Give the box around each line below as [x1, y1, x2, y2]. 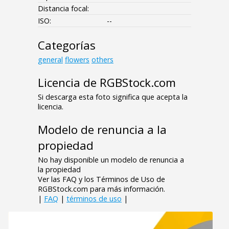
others [91, 55, 113, 65]
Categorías [38, 37, 96, 54]
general [38, 55, 63, 65]
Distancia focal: [38, 4, 89, 14]
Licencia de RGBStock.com [38, 75, 176, 91]
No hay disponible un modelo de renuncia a [38, 155, 184, 165]
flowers [65, 55, 89, 65]
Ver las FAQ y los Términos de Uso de [38, 174, 165, 185]
